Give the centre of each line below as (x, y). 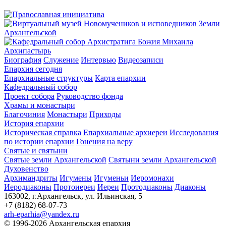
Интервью (98, 60)
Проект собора (29, 96)
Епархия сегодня (33, 69)
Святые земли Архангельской (55, 160)
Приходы (105, 115)
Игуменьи (111, 178)
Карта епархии (120, 78)
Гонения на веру (104, 142)
